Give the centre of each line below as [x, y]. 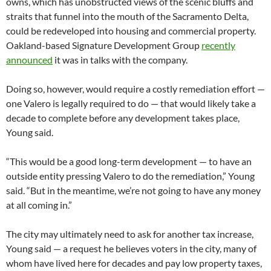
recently [218, 45]
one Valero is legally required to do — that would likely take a [131, 103]
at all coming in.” [39, 205]
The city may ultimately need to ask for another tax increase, [130, 234]
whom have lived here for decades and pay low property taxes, [134, 263]
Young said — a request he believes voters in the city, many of [131, 249]
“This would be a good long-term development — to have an [129, 162]
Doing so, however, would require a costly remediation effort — [135, 89]
